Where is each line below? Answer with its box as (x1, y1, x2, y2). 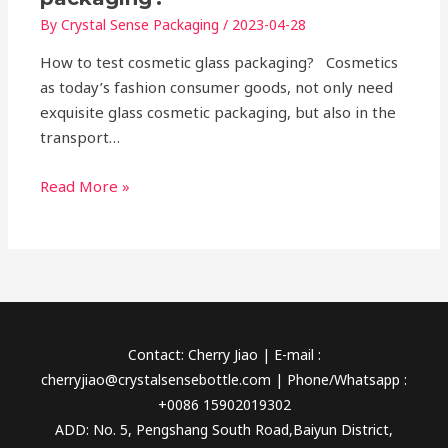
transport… (40, 127, 121, 148)
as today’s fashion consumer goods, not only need (40, 77, 394, 98)
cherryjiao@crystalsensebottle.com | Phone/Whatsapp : (41, 369, 407, 389)
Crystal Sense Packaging (61, 15, 224, 35)
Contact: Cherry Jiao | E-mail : (127, 344, 321, 364)
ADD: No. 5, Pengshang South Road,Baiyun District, (55, 419, 393, 439)
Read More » (40, 176, 131, 197)
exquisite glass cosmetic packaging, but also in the (40, 102, 397, 123)
